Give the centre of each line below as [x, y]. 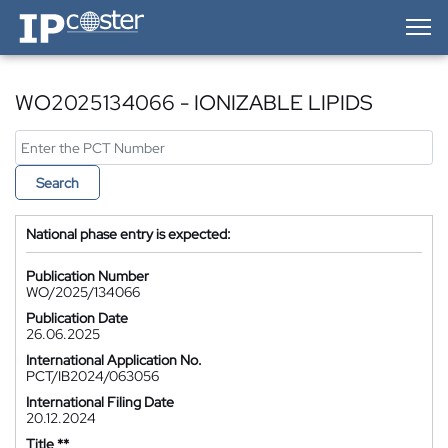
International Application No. [114, 360]
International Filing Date [100, 402]
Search [57, 183]
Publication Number [87, 276]
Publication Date [77, 318]
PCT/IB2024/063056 [92, 376]
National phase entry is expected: [128, 234]
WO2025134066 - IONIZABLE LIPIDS [194, 102]
